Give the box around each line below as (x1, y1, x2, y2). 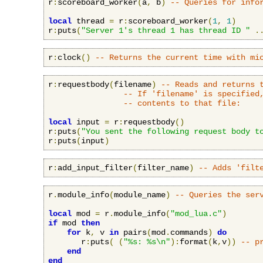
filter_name (137, 163, 189, 173)
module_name (114, 190, 166, 200)
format (180, 237, 208, 247)
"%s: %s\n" (123, 237, 170, 247)
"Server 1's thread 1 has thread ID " (81, 25, 250, 35)
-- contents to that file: (123, 98, 241, 108)
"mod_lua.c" (170, 208, 222, 218)
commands (170, 227, 208, 237)
